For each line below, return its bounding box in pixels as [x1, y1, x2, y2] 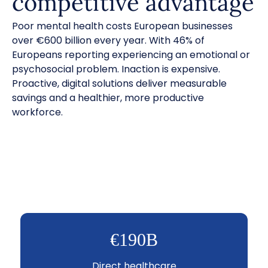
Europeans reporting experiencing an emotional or [12, 48, 250, 62]
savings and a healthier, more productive [12, 91, 204, 105]
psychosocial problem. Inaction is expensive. [12, 62, 220, 76]
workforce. [12, 105, 63, 119]
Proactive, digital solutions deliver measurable [12, 77, 229, 90]
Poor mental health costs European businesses [12, 19, 233, 33]
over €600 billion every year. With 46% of [12, 33, 205, 47]
